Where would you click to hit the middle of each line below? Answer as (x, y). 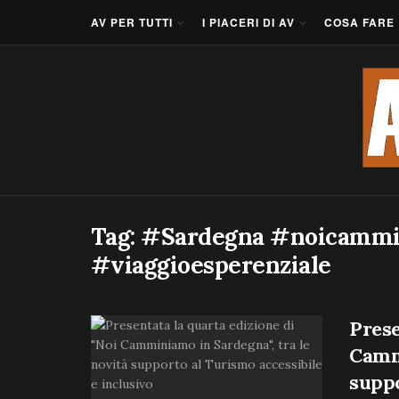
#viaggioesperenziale (211, 265)
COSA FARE (359, 22)
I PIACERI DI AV (248, 22)
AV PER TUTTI (132, 22)
